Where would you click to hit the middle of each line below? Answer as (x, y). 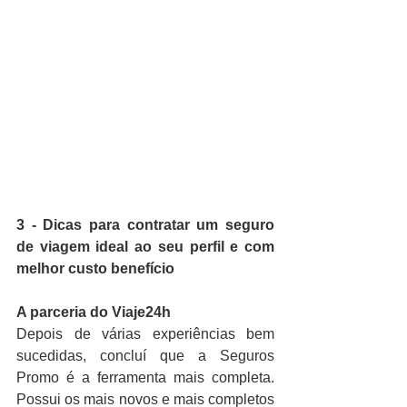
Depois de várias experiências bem (145, 334)
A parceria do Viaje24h (94, 313)
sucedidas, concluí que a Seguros (145, 356)
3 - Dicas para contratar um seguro (145, 225)
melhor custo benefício (95, 269)
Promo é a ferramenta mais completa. (145, 378)
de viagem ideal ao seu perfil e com (145, 247)
